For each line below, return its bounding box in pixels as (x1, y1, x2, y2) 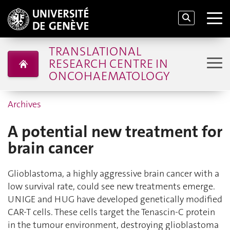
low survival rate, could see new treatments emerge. (8, 180, 215, 193)
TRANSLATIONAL (48, 43, 141, 60)
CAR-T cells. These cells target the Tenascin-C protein (8, 206, 215, 219)
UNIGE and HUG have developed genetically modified (8, 193, 222, 206)
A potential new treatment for (8, 121, 222, 142)
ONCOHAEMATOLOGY (48, 68, 169, 84)
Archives (8, 98, 41, 110)
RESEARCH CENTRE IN (48, 55, 168, 72)
